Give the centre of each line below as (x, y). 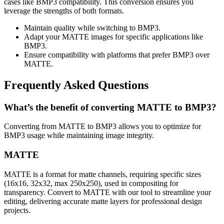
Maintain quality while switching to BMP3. (92, 27)
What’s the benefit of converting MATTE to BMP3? (110, 107)
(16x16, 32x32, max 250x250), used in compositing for (91, 183)
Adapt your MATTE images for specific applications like (113, 36)
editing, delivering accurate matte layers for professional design (103, 201)
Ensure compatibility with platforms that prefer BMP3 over (117, 54)
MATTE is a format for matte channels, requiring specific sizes (102, 174)
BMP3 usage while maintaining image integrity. (79, 135)
